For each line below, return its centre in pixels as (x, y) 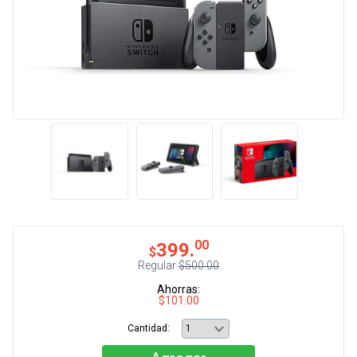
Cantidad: (149, 328)
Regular (158, 265)
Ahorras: (178, 289)
